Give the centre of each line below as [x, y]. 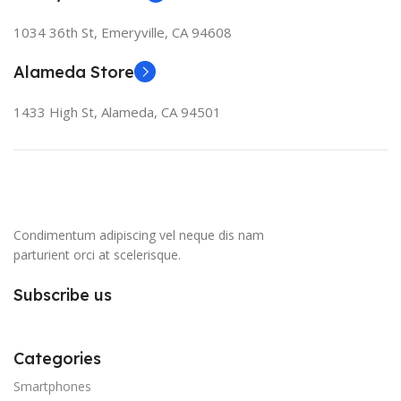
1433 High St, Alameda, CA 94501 [117, 112]
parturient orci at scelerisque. [97, 255]
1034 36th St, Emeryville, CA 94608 [123, 32]
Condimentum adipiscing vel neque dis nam [139, 235]
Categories [57, 358]
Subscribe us [63, 295]
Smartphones [52, 386]
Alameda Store [74, 72]
